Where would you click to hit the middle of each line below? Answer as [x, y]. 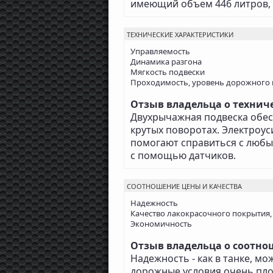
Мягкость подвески [168, 72]
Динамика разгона [166, 62]
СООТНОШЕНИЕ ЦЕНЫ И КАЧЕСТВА [184, 186]
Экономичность [161, 224]
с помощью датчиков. [183, 156]
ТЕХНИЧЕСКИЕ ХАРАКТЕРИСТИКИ [180, 35]
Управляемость [160, 51]
